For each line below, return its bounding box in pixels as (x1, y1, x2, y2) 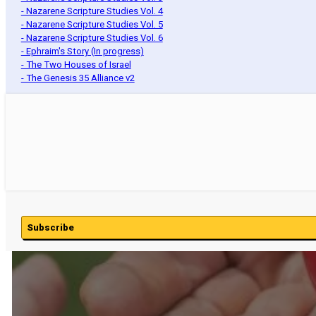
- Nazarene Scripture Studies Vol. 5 (20, 19, 163, 30)
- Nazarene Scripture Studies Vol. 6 (20, 32, 163, 44)
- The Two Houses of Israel (20, 59, 131, 71)
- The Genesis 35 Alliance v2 (20, 73, 135, 84)
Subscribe (26, 221, 74, 233)
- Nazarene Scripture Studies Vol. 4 (20, 6, 163, 17)
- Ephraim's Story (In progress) (20, 46, 144, 57)
